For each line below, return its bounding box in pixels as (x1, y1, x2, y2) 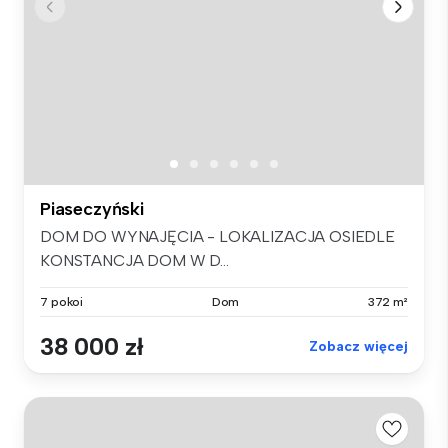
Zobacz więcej (309, 338, 408, 356)
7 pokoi (40, 295, 84, 310)
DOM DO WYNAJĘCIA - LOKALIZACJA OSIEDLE (40, 227, 395, 247)
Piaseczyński (40, 198, 144, 221)
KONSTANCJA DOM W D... (40, 251, 229, 271)
